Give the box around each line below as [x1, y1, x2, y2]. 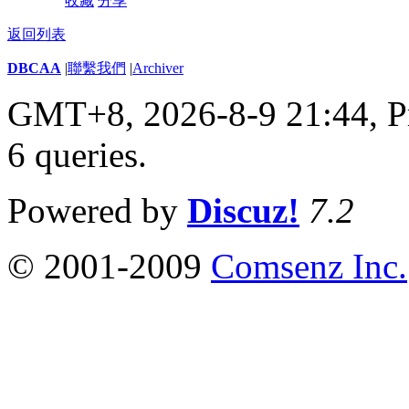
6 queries [7, 134, 138, 174]
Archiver [132, 59, 184, 76]
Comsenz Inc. [211, 246, 407, 286]
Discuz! [187, 190, 299, 230]
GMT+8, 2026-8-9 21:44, [7, 93, 387, 133]
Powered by [7, 190, 187, 230]
